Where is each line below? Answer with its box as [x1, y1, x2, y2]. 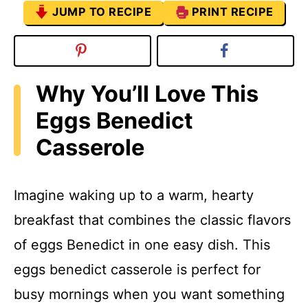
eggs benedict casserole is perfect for [14, 261, 261, 278]
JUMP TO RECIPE [52, 4, 152, 19]
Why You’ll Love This [36, 80, 258, 107]
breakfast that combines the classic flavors [14, 212, 291, 229]
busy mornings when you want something [14, 286, 285, 303]
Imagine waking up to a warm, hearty [14, 187, 254, 204]
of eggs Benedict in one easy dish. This [14, 236, 270, 254]
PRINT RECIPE [191, 4, 274, 19]
